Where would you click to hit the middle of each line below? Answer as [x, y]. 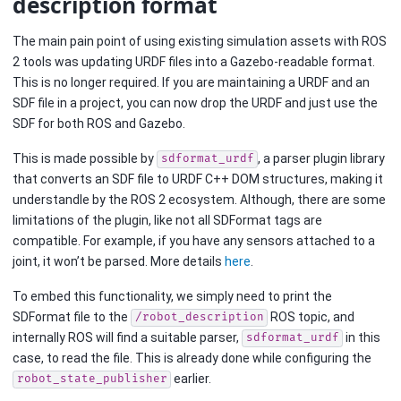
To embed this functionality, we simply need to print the [172, 296]
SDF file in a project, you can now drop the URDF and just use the [195, 102]
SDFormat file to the [72, 316]
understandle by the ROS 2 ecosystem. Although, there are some [199, 199]
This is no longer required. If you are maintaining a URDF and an [191, 82]
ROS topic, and [311, 316]
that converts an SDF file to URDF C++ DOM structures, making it [198, 179]
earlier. [191, 378]
